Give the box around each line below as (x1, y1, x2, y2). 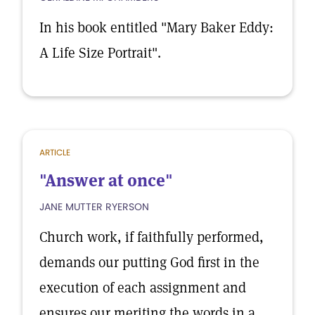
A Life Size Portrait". (39, 44, 161, 62)
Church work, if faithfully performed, (39, 228, 264, 246)
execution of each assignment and (39, 278, 246, 297)
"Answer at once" (39, 169, 173, 191)
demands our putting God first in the (39, 253, 259, 271)
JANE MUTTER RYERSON (39, 200, 149, 214)
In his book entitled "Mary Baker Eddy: (39, 18, 274, 37)
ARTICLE (39, 146, 70, 158)
